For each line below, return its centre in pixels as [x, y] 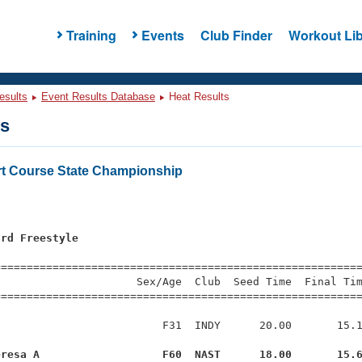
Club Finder [236, 35]
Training [91, 35]
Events [162, 35]
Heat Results [198, 97]
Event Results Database [98, 97]
